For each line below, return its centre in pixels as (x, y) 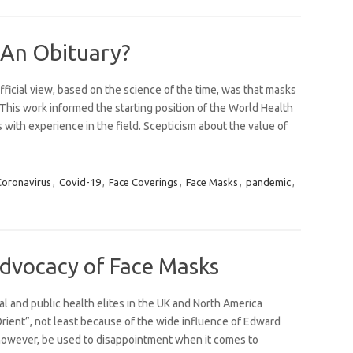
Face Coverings (143, 182)
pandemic (268, 182)
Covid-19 (80, 182)
